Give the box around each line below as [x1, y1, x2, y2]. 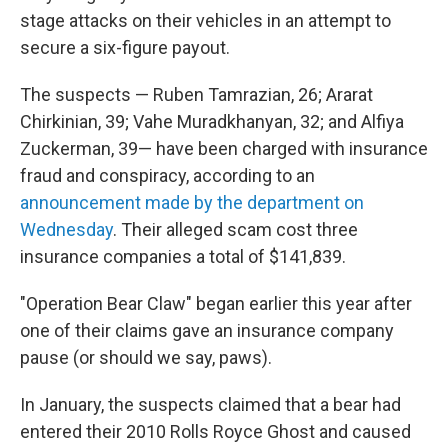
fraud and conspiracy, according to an [20, 165, 315, 186]
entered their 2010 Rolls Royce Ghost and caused [20, 421, 411, 442]
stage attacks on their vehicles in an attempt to [20, 10, 391, 31]
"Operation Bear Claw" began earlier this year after [20, 293, 412, 314]
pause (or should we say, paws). [20, 347, 272, 368]
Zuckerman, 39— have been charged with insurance [20, 138, 428, 159]
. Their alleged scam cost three [113, 219, 358, 240]
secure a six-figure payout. [20, 37, 230, 58]
